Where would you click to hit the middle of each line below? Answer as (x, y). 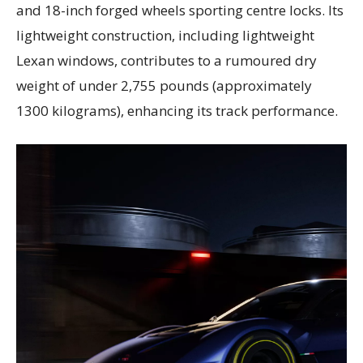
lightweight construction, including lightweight (165, 35)
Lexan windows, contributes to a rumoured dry (167, 60)
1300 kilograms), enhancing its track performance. (177, 110)
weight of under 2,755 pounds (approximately (164, 85)
